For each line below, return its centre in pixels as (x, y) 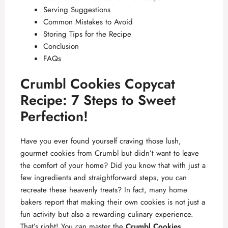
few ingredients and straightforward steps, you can (104, 178)
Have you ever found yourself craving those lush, (101, 141)
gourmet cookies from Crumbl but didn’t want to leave (110, 153)
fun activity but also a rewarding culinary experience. (107, 214)
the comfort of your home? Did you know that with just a (113, 165)
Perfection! (54, 116)
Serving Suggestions (77, 9)
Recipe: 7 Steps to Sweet (98, 100)
